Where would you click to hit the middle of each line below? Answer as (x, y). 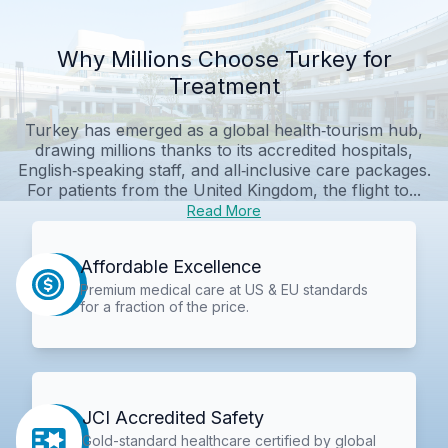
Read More (224, 210)
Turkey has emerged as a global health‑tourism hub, (224, 129)
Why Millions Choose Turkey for (224, 58)
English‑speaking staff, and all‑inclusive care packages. (224, 169)
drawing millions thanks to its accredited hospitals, (224, 149)
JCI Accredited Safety (173, 418)
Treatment (224, 85)
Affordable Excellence (170, 266)
